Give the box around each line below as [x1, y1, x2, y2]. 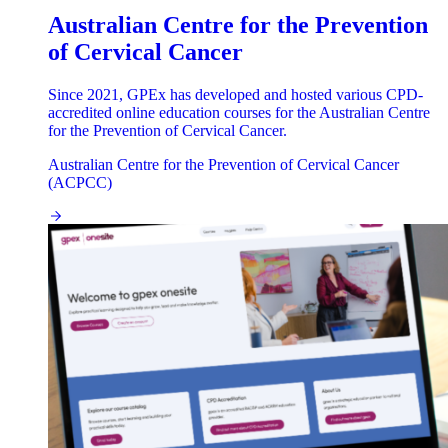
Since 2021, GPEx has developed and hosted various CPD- [48, 86, 423, 104]
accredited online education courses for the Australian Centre [48, 104, 430, 122]
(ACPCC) [48, 174, 112, 192]
